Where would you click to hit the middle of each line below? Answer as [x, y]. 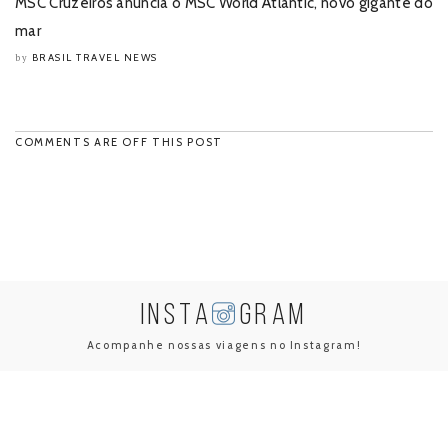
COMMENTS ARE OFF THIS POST [119, 142]
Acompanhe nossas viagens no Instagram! [224, 345]
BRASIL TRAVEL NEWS [94, 58]
